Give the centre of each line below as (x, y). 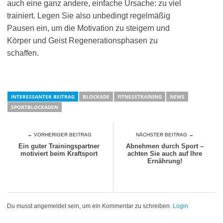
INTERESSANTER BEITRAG (43, 97)
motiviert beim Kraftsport (59, 154)
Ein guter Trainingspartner (59, 146)
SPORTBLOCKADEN (35, 107)
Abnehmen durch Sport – (165, 146)
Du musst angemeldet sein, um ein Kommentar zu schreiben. (90, 206)
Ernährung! (165, 161)
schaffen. (23, 53)
